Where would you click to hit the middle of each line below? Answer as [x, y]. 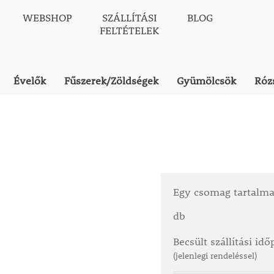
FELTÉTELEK [130, 30]
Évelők [30, 81]
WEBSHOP [47, 17]
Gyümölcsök [207, 81]
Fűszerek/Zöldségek [112, 81]
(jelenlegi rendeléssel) [215, 256]
